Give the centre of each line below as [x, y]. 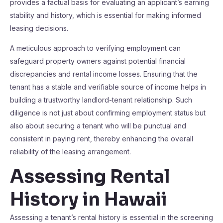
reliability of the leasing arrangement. [70, 152]
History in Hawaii [88, 199]
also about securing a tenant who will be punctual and [98, 126]
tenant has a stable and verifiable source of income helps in [108, 87]
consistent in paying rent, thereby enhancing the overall [102, 139]
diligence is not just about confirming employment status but [108, 113]
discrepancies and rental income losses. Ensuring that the [104, 74]
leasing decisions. [39, 28]
